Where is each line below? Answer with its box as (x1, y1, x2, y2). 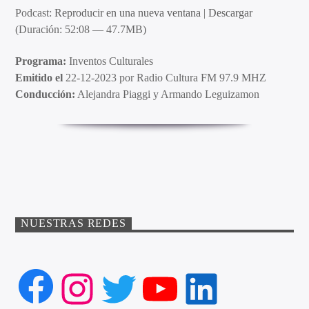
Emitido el (15, 72, 63, 84)
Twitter (97, 269, 192, 306)
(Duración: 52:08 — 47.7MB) (15, 23, 147, 35)
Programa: (15, 55, 67, 68)
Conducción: (15, 88, 76, 101)
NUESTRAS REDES (21, 217, 126, 230)
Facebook (14, 266, 143, 303)
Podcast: (15, 6, 55, 19)
